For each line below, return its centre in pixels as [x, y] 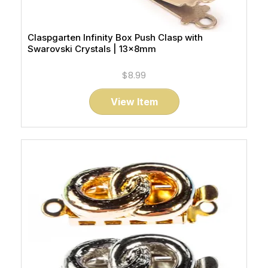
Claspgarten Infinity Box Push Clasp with [115, 37]
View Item [134, 102]
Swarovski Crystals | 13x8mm [92, 49]
